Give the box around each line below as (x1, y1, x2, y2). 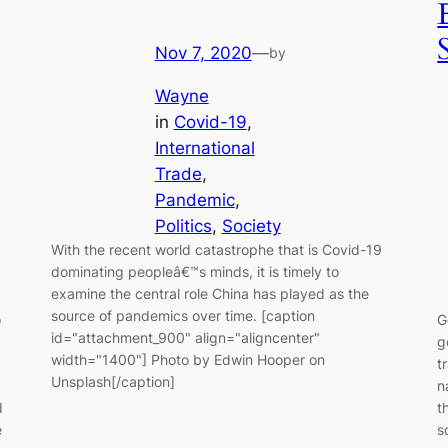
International (154, 137, 255, 158)
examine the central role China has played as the (50, 284, 369, 302)
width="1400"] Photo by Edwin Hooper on (50, 350, 325, 368)
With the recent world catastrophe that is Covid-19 (50, 240, 382, 258)
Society (221, 215, 281, 236)
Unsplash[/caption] (50, 372, 175, 390)
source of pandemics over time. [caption (50, 306, 315, 324)
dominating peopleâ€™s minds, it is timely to (50, 262, 339, 280)
